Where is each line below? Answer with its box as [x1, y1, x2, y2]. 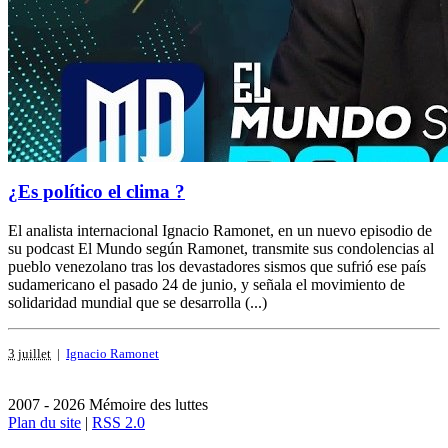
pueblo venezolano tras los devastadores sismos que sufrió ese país [8, 257, 426, 275]
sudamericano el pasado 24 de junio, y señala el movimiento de [8, 275, 405, 293]
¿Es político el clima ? [8, 180, 185, 202]
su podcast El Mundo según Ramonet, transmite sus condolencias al [8, 239, 434, 257]
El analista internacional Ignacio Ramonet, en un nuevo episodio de [8, 221, 432, 239]
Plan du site [8, 413, 81, 431]
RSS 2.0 [92, 413, 145, 431]
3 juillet [8, 345, 51, 361]
